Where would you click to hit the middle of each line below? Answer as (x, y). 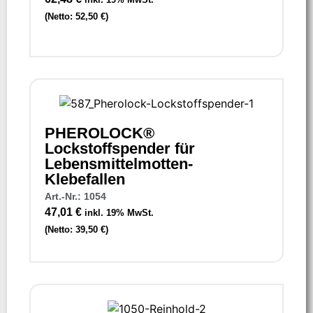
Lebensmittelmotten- (119, 163)
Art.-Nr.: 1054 (75, 196)
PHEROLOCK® (100, 133)
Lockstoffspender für (120, 148)
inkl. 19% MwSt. (119, 212)
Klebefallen (85, 179)
